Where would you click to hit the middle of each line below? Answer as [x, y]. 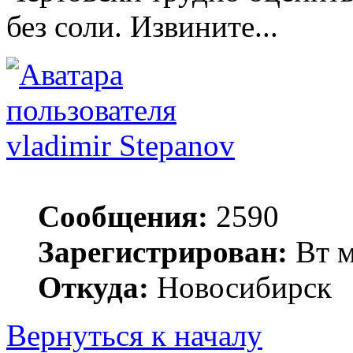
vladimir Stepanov [121, 146]
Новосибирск [240, 288]
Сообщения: [123, 217]
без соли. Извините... [142, 27]
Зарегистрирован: [163, 252]
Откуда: [93, 288]
